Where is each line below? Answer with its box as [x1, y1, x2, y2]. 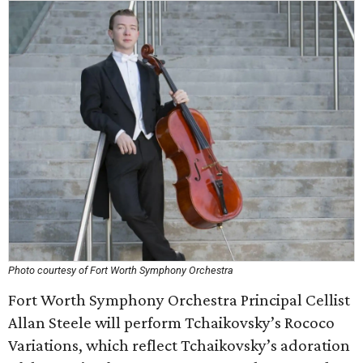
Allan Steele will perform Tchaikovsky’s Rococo [8, 313, 335, 332]
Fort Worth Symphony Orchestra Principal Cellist [8, 290, 350, 310]
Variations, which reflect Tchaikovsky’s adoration [8, 335, 350, 355]
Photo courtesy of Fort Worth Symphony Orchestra [8, 264, 233, 276]
